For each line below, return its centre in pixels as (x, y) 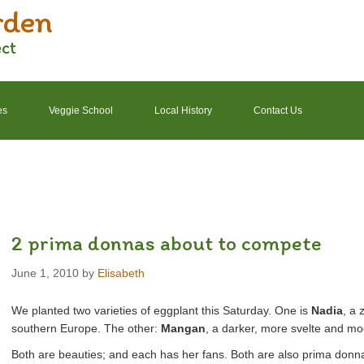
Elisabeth (121, 273)
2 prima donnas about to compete (167, 243)
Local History (183, 110)
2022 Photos (207, 169)
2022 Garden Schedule (86, 169)
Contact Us (278, 110)
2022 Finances (309, 169)
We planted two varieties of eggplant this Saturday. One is (161, 310)
